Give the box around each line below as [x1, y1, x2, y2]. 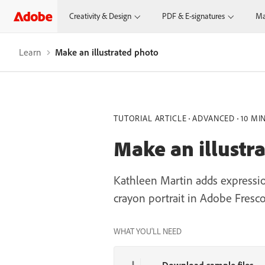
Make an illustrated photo [55, 46, 159, 58]
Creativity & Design [69, 11, 132, 21]
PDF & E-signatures [162, 11, 225, 21]
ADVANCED [192, 113, 235, 124]
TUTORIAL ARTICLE [114, 113, 187, 124]
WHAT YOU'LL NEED [114, 226, 182, 237]
